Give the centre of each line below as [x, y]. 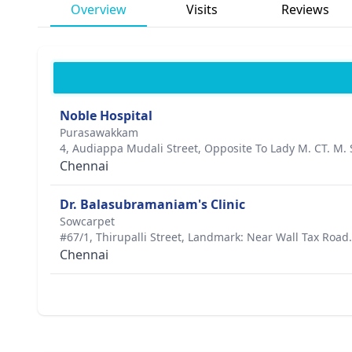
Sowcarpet [87, 221]
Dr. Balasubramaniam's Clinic [152, 204]
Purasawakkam [99, 132]
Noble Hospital [106, 115]
